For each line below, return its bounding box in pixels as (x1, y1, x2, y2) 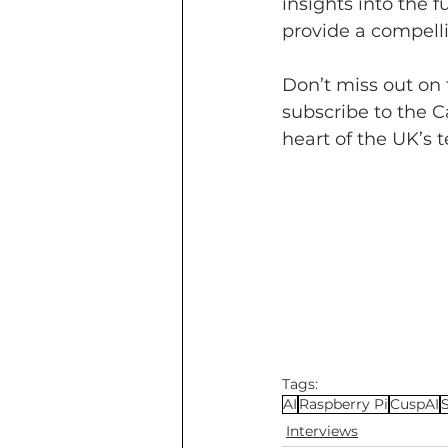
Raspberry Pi (299, 395, 388, 413)
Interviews (286, 422, 358, 440)
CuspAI (390, 395, 439, 413)
